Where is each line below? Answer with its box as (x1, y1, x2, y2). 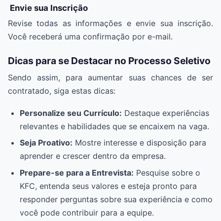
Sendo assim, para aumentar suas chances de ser (8, 73, 213, 83)
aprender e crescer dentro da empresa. (20, 151, 166, 161)
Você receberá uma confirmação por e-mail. (8, 31, 173, 41)
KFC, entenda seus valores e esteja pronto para (20, 181, 197, 191)
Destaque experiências (122, 108, 209, 118)
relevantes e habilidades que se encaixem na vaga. (20, 121, 209, 131)
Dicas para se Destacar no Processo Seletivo (8, 54, 211, 67)
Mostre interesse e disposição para (73, 138, 206, 148)
